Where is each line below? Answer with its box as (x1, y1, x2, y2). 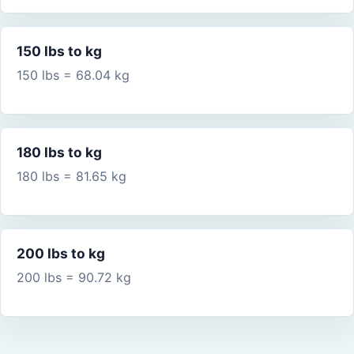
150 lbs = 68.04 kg (17, 67, 130, 84)
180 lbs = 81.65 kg (17, 168, 126, 185)
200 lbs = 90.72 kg (17, 269, 131, 286)
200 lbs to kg (17, 245, 105, 262)
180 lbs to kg (17, 144, 102, 161)
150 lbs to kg (17, 43, 102, 60)
